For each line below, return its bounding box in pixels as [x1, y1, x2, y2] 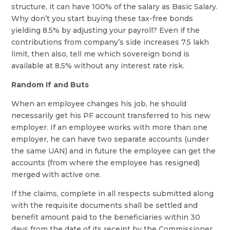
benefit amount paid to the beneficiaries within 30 [11, 212, 201, 222]
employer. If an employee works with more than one [11, 122, 208, 132]
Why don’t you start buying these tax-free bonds [11, 13, 194, 23]
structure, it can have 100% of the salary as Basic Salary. [11, 2, 218, 11]
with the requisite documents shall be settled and [11, 200, 198, 210]
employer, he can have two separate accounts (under [11, 134, 209, 144]
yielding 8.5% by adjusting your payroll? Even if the [11, 25, 200, 35]
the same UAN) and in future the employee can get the [11, 146, 216, 156]
